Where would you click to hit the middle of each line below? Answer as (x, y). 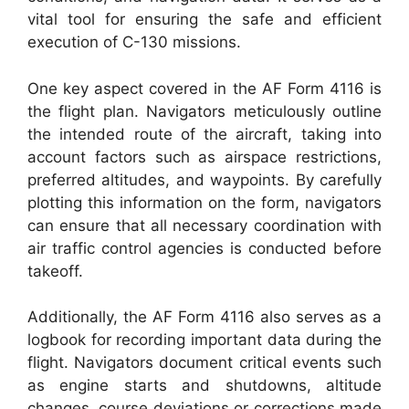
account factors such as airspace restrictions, (204, 157)
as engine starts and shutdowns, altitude (204, 385)
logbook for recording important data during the (204, 340)
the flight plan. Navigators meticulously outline (204, 111)
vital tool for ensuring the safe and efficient (204, 19)
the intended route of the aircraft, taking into (204, 134)
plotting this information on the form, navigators (204, 202)
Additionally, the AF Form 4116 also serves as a (204, 317)
